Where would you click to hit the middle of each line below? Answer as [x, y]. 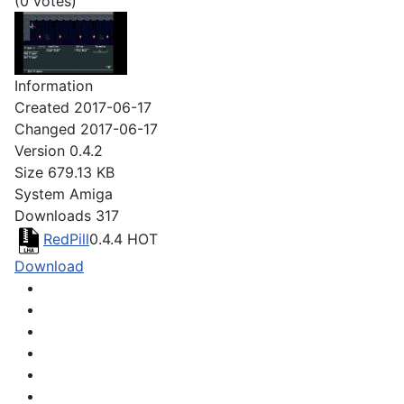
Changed [45, 129]
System [40, 194]
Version [40, 151]
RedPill [66, 239]
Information [54, 86]
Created [42, 108]
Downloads [53, 216]
